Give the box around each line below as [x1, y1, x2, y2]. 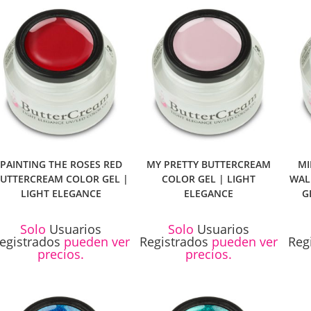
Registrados [140, 233, 209, 251]
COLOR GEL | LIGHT [162, 172, 256, 186]
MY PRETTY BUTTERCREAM [146, 158, 271, 171]
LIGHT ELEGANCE [20, 187, 101, 201]
